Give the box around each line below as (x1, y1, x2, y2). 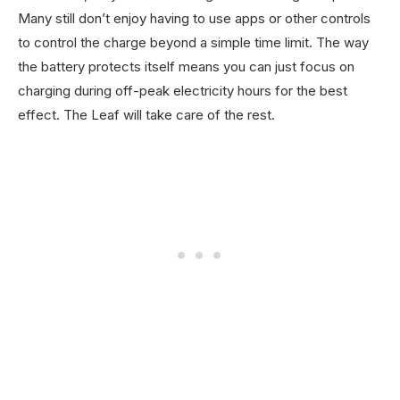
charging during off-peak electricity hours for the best (18, 81, 347, 99)
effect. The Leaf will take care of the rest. (18, 105, 279, 123)
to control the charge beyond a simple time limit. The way (18, 33, 369, 51)
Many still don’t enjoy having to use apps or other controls (18, 9, 371, 27)
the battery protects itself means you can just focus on (18, 57, 354, 75)
